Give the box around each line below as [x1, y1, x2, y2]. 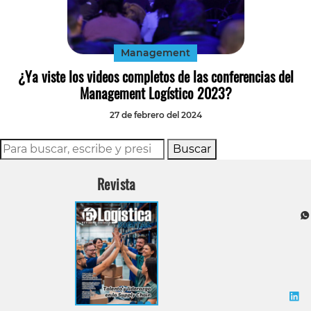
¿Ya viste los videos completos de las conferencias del [17, 66, 294, 87]
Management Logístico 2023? [79, 83, 232, 104]
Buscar [173, 142, 211, 156]
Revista [97, 174, 136, 195]
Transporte [260, 30, 298, 39]
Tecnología [260, 6, 298, 15]
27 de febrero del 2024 [109, 110, 202, 121]
